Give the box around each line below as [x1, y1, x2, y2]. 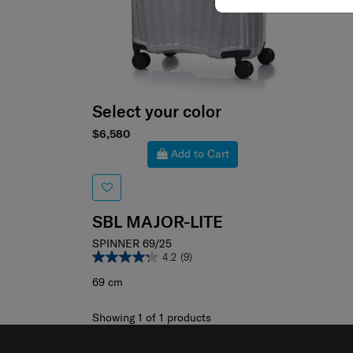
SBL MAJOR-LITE [92, 210, 223, 232]
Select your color [92, 101, 221, 122]
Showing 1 [92, 310, 143, 325]
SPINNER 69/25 [92, 236, 172, 251]
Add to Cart [170, 147, 229, 162]
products [164, 310, 211, 325]
